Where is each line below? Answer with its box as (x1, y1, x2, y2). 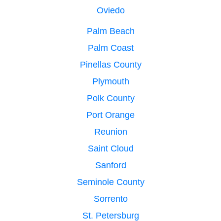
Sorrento (93, 193, 128, 204)
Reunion (94, 126, 127, 137)
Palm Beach (86, 26, 135, 36)
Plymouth (92, 76, 129, 86)
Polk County (86, 93, 135, 103)
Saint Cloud (87, 143, 134, 153)
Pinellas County (79, 59, 142, 70)
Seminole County (76, 177, 145, 187)
